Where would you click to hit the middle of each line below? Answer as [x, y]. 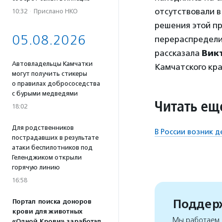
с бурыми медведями [45, 93]
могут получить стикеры [50, 74]
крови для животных [47, 212]
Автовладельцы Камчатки [52, 64]
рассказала [178, 53]
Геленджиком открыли [47, 157]
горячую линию [36, 167]
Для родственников [43, 128]
